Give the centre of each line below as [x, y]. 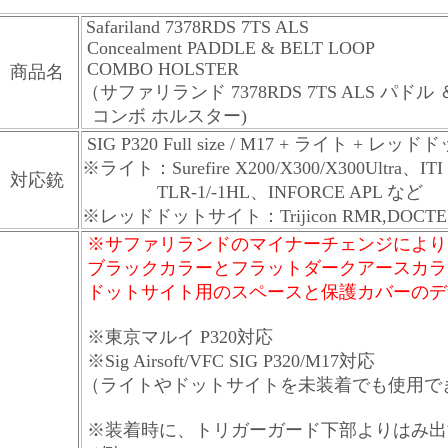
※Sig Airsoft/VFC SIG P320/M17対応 [231, 361]
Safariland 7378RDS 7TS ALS [197, 27]
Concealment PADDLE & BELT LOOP [228, 48]
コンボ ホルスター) [167, 116]
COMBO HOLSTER [160, 69]
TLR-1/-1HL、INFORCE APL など [252, 192]
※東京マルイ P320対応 [177, 337]
